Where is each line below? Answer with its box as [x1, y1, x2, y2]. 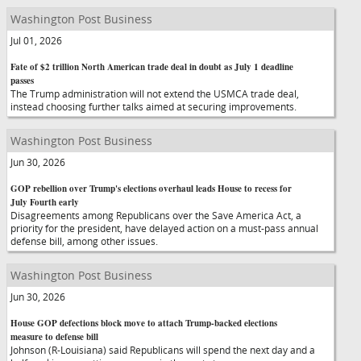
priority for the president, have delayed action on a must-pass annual [10, 222, 318, 234]
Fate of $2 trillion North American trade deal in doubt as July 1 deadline [10, 60, 293, 73]
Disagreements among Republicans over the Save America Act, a [10, 209, 301, 222]
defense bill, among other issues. [10, 234, 158, 247]
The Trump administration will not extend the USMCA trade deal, [10, 87, 299, 100]
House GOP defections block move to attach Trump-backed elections [10, 317, 277, 330]
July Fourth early [10, 196, 79, 209]
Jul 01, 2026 [10, 34, 62, 47]
